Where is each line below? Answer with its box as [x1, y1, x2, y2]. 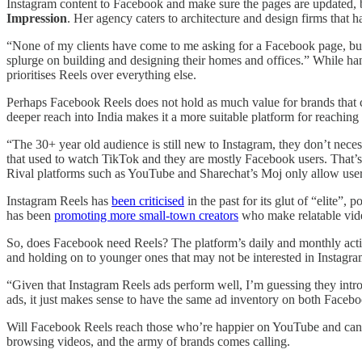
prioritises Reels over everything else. [6, 68, 196, 82]
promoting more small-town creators [54, 208, 238, 223]
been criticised [112, 194, 184, 208]
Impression [6, 11, 67, 26]
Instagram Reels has [6, 194, 112, 208]
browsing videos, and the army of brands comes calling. [6, 335, 290, 349]
